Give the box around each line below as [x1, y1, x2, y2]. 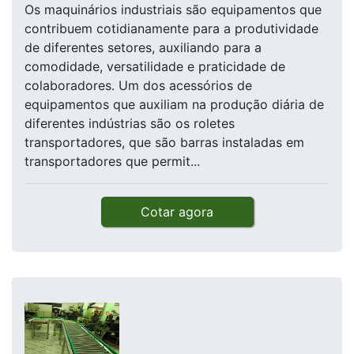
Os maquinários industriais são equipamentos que [24, 2, 322, 18]
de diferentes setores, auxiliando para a [24, 40, 262, 56]
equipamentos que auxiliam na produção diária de [24, 96, 324, 113]
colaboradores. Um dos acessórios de [24, 77, 252, 94]
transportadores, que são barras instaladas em [24, 134, 304, 151]
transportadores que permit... [24, 153, 200, 170]
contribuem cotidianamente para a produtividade [24, 21, 318, 37]
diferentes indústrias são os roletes [24, 115, 235, 132]
